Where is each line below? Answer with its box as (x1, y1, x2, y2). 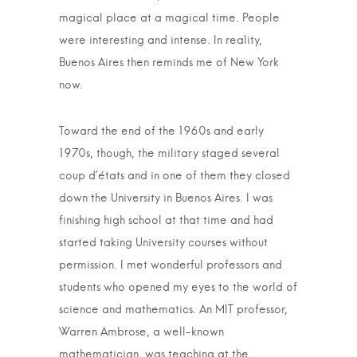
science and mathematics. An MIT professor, (59, 304, 288, 316)
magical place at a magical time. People (59, 13, 280, 24)
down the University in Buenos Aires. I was (59, 193, 273, 204)
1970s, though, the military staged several (59, 148, 280, 159)
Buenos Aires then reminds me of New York (59, 57, 279, 69)
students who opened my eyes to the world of (59, 282, 297, 293)
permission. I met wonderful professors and (59, 260, 282, 271)
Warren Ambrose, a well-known (59, 327, 224, 338)
